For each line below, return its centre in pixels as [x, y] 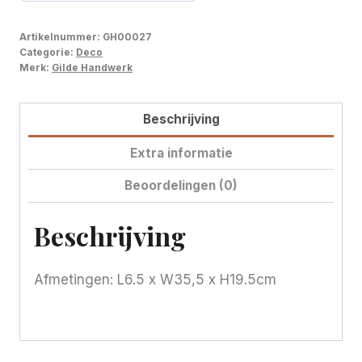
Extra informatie [181, 153]
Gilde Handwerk [92, 67]
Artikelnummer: [61, 36]
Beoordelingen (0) [181, 186]
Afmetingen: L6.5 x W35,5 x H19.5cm [155, 279]
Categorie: [48, 52]
